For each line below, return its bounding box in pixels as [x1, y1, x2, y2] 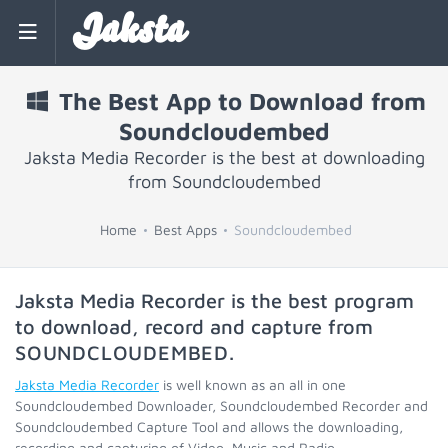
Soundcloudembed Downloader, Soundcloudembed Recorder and [15, 397, 428, 414]
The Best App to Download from [52, 87, 426, 115]
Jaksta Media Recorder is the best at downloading [23, 147, 425, 168]
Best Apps [153, 221, 217, 238]
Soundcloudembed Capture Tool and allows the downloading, [15, 418, 403, 435]
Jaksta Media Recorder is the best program [15, 289, 414, 312]
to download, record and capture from [15, 315, 373, 338]
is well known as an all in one [159, 376, 346, 393]
